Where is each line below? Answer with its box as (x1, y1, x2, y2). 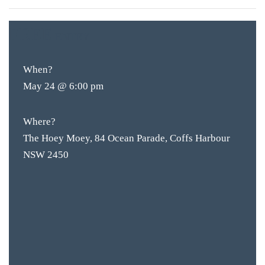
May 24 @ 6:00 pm (23, 80, 104, 92)
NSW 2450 (23, 149, 69, 160)
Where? (23, 116, 56, 127)
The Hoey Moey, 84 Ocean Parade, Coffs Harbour (23, 132, 230, 144)
